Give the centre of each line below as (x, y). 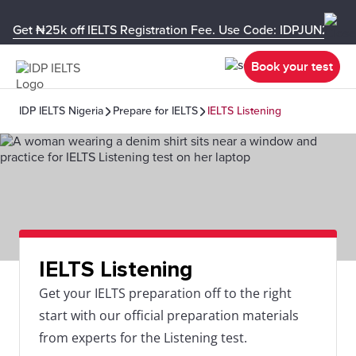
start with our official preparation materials (169, 315)
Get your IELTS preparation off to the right (165, 293)
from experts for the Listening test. (143, 338)
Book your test (292, 66)
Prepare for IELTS (155, 111)
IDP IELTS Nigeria (61, 111)
